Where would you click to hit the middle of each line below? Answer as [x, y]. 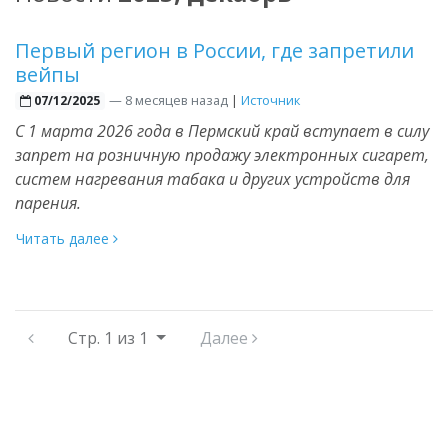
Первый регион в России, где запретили [214, 50]
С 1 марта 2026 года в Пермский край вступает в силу [222, 130]
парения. [48, 202]
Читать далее [64, 238]
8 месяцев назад [176, 99]
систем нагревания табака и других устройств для [212, 178]
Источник [270, 99]
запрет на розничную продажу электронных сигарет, [222, 154]
